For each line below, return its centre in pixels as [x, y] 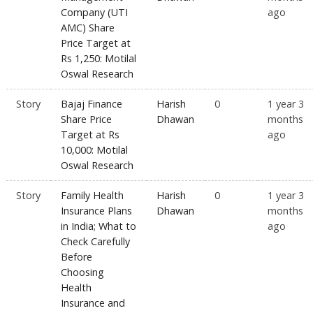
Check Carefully [96, 242]
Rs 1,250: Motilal [99, 59]
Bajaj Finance [92, 104]
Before [77, 257]
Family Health [93, 196]
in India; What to [99, 226]
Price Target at [96, 43]
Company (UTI [95, 13]
